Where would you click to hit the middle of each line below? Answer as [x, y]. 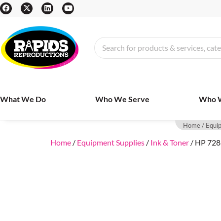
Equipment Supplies [111, 143]
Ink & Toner [170, 143]
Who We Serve [122, 99]
